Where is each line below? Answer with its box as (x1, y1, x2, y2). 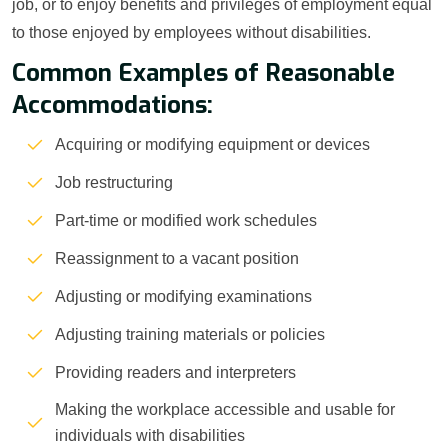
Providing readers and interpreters (55, 364, 296, 382)
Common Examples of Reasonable (12, 57, 395, 90)
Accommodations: (12, 89, 213, 122)
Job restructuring (55, 174, 173, 192)
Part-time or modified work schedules (55, 212, 317, 230)
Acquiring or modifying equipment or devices (55, 136, 370, 154)
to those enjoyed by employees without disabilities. (12, 24, 371, 42)
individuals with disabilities (55, 427, 245, 445)
